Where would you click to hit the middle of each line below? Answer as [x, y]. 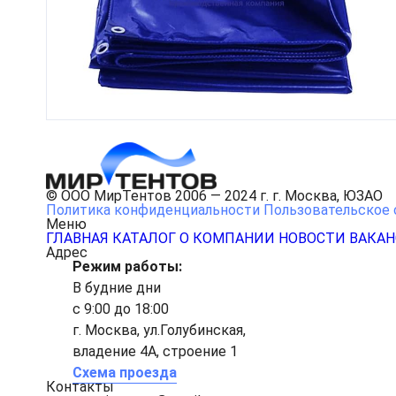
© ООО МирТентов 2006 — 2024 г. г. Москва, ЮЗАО [214, 196]
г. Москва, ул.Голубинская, [159, 331]
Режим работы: [127, 267]
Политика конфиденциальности [153, 210]
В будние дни [117, 288]
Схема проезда [125, 373]
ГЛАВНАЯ [77, 239]
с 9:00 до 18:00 [121, 309]
